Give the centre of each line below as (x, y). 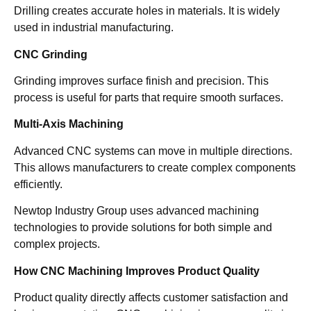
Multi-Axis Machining (69, 124)
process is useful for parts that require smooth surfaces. (149, 97)
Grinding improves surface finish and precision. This (141, 81)
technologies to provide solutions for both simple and (143, 228)
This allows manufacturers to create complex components (155, 167)
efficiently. (38, 184)
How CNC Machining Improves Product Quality (137, 271)
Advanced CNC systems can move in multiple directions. (153, 151)
